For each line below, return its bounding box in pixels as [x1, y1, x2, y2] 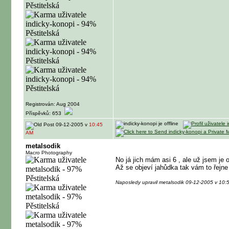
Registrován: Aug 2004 [26, 101, 80, 107]
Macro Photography [26, 150, 72, 155]
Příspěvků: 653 [26, 110, 64, 116]
